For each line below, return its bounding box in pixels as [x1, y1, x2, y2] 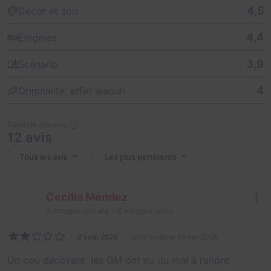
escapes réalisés [50, 206, 108, 215]
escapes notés [122, 206, 173, 215]
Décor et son [18, 4, 77, 17]
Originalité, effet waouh [18, 84, 125, 97]
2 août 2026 [77, 232, 119, 241]
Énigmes [18, 31, 57, 44]
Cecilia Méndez [46, 190, 128, 203]
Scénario [18, 57, 58, 70]
